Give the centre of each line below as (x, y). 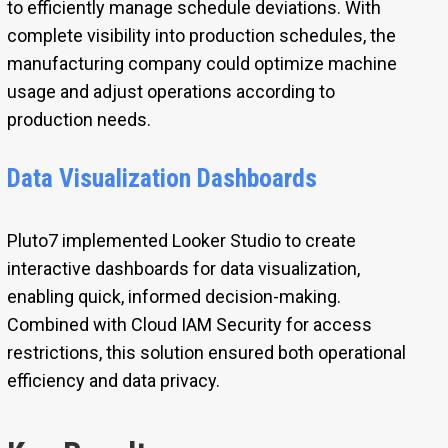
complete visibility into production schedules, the (201, 35)
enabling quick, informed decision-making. (173, 296)
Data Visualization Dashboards (161, 177)
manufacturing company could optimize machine (201, 63)
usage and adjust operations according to (170, 91)
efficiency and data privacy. (113, 380)
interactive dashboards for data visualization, (183, 268)
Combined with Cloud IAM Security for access (189, 324)
